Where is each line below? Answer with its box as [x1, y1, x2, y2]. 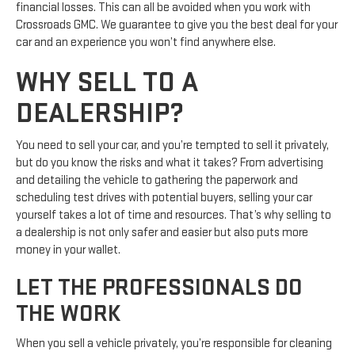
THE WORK [16, 299, 120, 328]
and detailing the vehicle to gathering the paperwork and [16, 172, 298, 188]
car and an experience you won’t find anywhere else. [16, 34, 276, 50]
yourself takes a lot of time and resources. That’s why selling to [16, 207, 331, 223]
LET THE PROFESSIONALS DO [16, 273, 303, 302]
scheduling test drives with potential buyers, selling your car [16, 189, 312, 205]
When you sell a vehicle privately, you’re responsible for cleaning [16, 335, 332, 351]
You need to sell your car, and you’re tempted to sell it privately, [16, 137, 329, 153]
